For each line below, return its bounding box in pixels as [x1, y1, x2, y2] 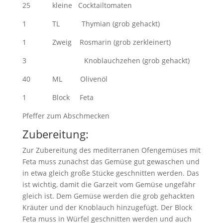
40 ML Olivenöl [22, 74, 108, 84]
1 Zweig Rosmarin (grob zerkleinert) [22, 37, 171, 47]
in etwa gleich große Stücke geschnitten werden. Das [22, 168, 199, 178]
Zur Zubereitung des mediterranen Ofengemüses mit [22, 145, 201, 155]
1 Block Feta [22, 92, 94, 102]
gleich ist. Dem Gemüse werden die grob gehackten [22, 191, 195, 201]
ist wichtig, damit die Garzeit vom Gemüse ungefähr [22, 179, 196, 189]
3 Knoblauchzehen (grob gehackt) [22, 55, 190, 65]
